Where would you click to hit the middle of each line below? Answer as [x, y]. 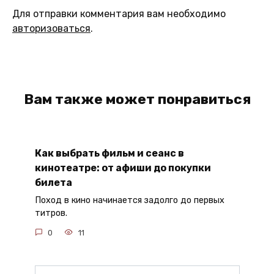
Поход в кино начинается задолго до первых [129, 201]
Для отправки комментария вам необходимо [119, 14]
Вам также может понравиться [137, 99]
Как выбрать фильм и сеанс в [109, 153]
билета [53, 183]
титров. [51, 213]
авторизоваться [51, 28]
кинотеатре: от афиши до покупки [123, 168]
